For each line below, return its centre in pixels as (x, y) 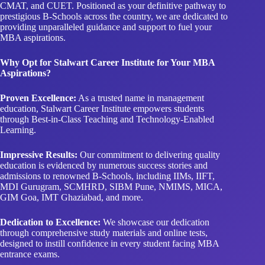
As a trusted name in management (140, 67)
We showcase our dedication (155, 192)
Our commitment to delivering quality (149, 124)
